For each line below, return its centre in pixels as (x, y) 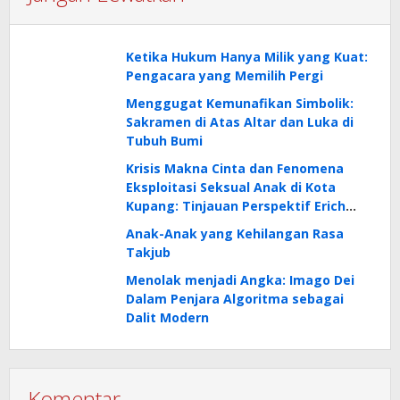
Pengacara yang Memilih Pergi (225, 76)
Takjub (148, 253)
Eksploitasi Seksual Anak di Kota (231, 187)
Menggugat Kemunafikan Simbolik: (240, 104)
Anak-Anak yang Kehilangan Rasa (235, 234)
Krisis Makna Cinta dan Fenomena (235, 169)
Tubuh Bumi (164, 141)
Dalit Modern (167, 318)
